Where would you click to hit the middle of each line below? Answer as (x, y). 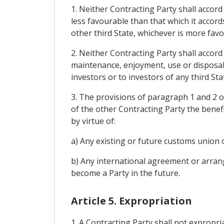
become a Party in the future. (125, 173)
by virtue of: (93, 121)
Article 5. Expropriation (131, 200)
